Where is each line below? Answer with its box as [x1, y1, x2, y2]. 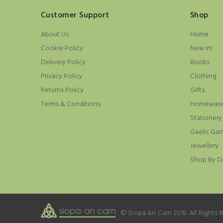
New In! [190, 43, 213, 55]
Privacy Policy [41, 71, 82, 83]
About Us [41, 29, 69, 41]
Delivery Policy [41, 57, 86, 69]
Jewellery [190, 140, 219, 152]
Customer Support [41, 9, 110, 22]
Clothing [190, 71, 217, 83]
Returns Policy [41, 85, 84, 97]
